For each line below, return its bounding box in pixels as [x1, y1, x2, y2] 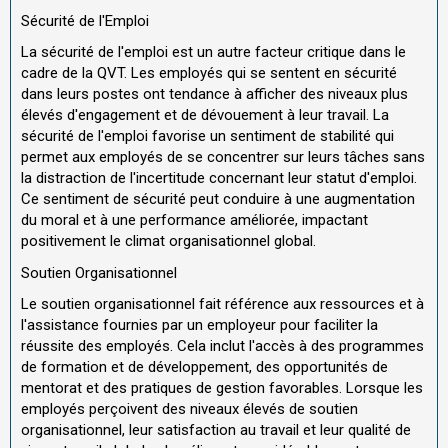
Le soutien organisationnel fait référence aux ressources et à [21, 295, 424, 313]
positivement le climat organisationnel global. [21, 232, 316, 250]
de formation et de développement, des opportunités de [21, 358, 388, 376]
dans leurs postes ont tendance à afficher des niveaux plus [21, 85, 408, 103]
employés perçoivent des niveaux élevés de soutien [21, 400, 358, 418]
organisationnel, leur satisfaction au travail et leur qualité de [21, 421, 411, 439]
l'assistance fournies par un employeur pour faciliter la [21, 316, 378, 334]
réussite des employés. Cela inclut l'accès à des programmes [21, 337, 424, 355]
